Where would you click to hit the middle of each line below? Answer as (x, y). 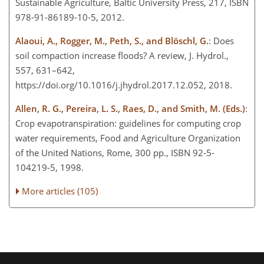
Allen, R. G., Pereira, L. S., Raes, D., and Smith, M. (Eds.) (130, 109)
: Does (221, 41)
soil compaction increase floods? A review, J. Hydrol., (122, 56)
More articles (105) (60, 191)
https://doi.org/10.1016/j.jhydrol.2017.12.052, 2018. (126, 85)
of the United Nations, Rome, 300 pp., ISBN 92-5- (115, 153)
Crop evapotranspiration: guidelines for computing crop (128, 123)
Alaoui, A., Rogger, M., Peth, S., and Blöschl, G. (112, 41)
